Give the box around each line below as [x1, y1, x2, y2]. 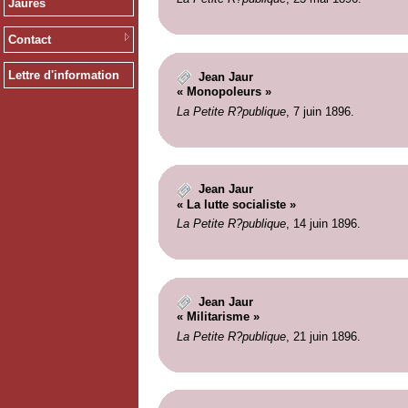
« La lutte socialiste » [176, 197, 296, 211]
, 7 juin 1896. [285, 104, 354, 118]
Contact [7, 32, 51, 46]
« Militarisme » [176, 310, 260, 324]
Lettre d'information [7, 68, 119, 83]
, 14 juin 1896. [285, 217, 361, 231]
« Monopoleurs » [176, 85, 271, 99]
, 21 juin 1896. [285, 329, 361, 343]
